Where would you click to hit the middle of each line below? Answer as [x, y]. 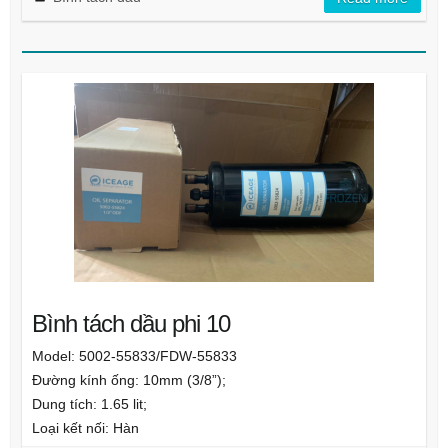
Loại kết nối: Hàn [85, 428]
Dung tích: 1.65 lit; [89, 404]
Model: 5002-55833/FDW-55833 [134, 356]
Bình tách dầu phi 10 [130, 323]
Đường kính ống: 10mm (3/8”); [128, 380]
